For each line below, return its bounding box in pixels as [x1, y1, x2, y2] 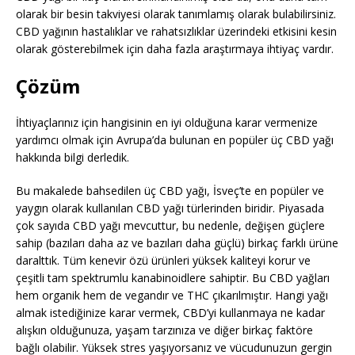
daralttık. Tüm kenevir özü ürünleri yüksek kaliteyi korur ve [16, 253, 311, 269]
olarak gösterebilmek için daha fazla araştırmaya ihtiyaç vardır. [16, 41, 334, 57]
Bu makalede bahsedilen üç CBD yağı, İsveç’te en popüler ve [16, 183, 324, 199]
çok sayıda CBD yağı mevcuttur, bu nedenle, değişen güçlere [16, 218, 325, 234]
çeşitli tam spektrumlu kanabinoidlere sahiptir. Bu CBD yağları [16, 270, 330, 286]
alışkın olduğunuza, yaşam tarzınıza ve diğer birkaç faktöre [16, 323, 313, 338]
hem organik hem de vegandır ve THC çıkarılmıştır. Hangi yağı [16, 288, 328, 303]
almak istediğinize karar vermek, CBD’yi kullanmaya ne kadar [16, 305, 325, 321]
